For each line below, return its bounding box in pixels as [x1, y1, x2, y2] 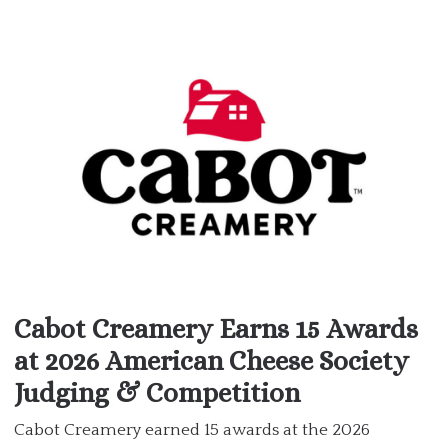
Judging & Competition [14, 376, 300, 408]
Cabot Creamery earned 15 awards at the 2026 [14, 420, 370, 439]
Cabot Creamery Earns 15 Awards [14, 312, 418, 344]
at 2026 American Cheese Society [14, 344, 409, 376]
